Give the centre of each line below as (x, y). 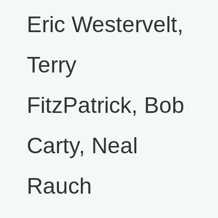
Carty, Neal (82, 145)
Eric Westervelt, (105, 24)
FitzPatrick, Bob (106, 105)
